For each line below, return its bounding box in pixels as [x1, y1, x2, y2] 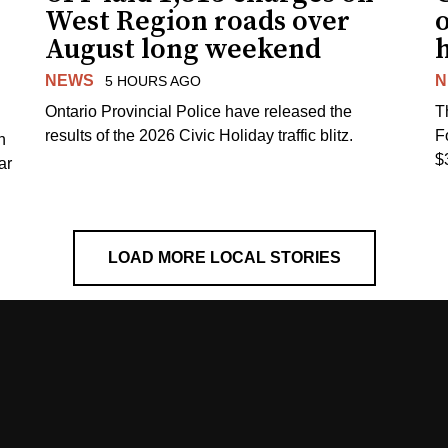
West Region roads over [45, 4, 351, 40]
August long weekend [45, 32, 322, 68]
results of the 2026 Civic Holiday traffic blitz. [45, 126, 354, 144]
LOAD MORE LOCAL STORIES [107, 248, 341, 266]
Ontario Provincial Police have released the [45, 102, 353, 120]
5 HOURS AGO [104, 73, 201, 90]
